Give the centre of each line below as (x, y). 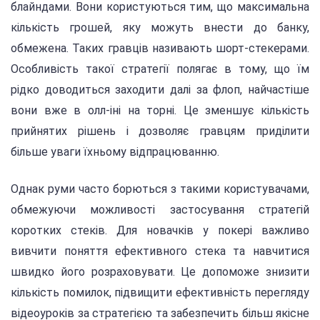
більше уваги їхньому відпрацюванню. (115, 151)
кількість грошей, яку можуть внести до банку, (160, 27)
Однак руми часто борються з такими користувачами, (160, 189)
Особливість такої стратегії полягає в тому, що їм (160, 69)
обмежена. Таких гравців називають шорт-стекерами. (160, 48)
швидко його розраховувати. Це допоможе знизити (160, 272)
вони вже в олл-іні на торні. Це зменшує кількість (160, 110)
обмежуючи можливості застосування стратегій (160, 210)
